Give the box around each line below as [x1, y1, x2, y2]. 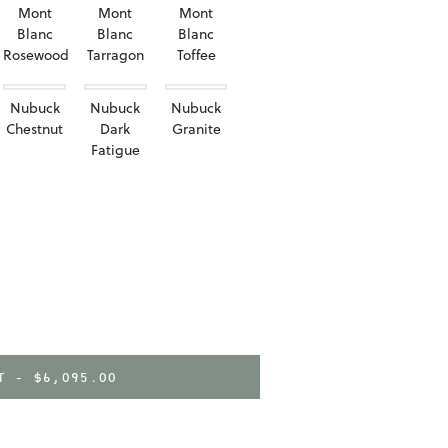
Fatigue [90, 140, 140, 160]
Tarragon [86, 45, 144, 65]
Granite [171, 119, 221, 139]
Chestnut [6, 119, 64, 139]
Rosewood [3, 45, 70, 65]
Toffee [176, 45, 216, 65]
